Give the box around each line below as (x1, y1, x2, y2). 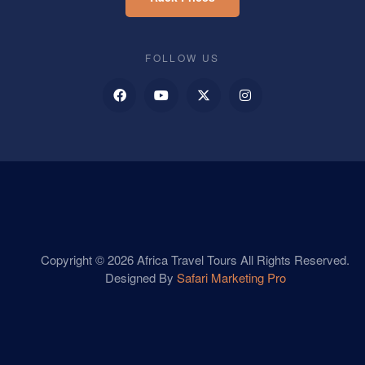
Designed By (104, 268, 177, 286)
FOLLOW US (145, 51, 220, 65)
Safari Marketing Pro (176, 268, 286, 286)
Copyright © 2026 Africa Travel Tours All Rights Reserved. (41, 250, 350, 268)
